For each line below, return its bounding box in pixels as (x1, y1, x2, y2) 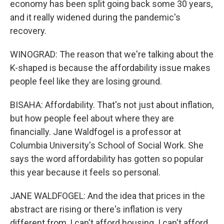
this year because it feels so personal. (10, 167, 160, 177)
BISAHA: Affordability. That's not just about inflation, (10, 99, 213, 110)
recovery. (10, 25, 46, 36)
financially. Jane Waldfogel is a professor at (10, 126, 181, 137)
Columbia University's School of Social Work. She (10, 140, 203, 150)
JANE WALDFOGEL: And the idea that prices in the (10, 190, 205, 201)
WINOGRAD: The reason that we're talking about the (10, 49, 213, 59)
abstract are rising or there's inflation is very (10, 204, 182, 214)
